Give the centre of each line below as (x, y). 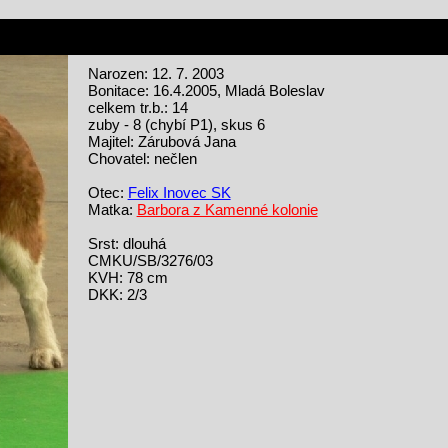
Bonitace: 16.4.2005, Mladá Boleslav (206, 90)
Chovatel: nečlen (142, 158)
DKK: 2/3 (117, 294)
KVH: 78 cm (127, 277)
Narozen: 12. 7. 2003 (155, 73)
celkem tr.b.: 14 (137, 107)
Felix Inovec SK (179, 192)
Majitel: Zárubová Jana (161, 141)
